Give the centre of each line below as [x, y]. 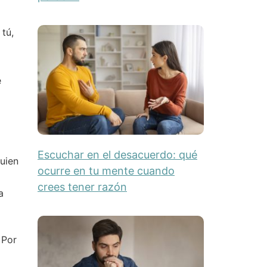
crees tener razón [82, 187]
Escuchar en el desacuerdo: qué [117, 154]
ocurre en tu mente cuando [106, 170]
